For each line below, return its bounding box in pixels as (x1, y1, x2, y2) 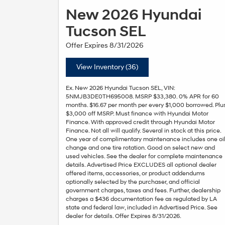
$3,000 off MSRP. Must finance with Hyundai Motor (66, 110, 208, 118)
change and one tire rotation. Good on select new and (66, 144, 215, 152)
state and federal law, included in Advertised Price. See (66, 204, 217, 212)
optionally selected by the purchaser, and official (66, 178, 200, 186)
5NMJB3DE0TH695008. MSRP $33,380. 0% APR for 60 (66, 93, 219, 101)
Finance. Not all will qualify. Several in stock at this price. (66, 127, 221, 135)
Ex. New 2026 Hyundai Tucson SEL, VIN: (66, 84, 175, 92)
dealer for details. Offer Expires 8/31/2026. (66, 212, 181, 220)
